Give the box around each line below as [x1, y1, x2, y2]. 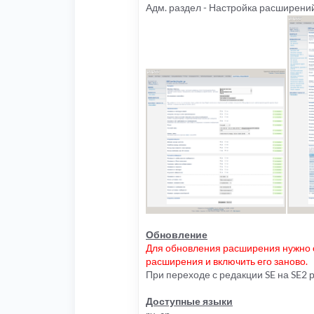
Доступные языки [146, 295, 233, 308]
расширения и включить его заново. [146, 255, 308, 268]
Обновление [146, 228, 207, 241]
